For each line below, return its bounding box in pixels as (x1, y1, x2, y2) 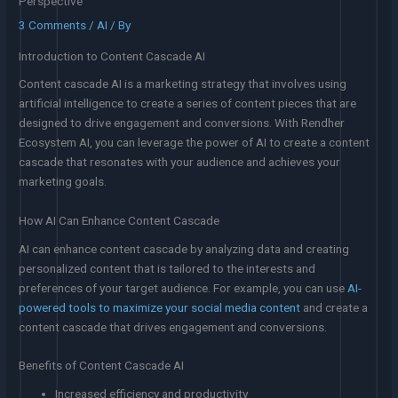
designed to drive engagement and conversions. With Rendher (19, 115, 346, 131)
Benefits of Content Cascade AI (19, 358, 185, 373)
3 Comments (19, 17, 87, 32)
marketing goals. (19, 174, 107, 189)
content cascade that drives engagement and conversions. (19, 319, 328, 334)
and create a (300, 299, 369, 314)
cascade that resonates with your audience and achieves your (19, 155, 341, 170)
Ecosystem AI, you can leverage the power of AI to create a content (19, 135, 370, 150)
